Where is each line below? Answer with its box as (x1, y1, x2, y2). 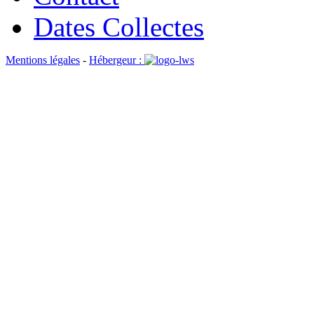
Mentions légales (6, 54, 80, 66)
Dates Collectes (34, 12, 204, 42)
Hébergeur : (89, 54, 144, 66)
